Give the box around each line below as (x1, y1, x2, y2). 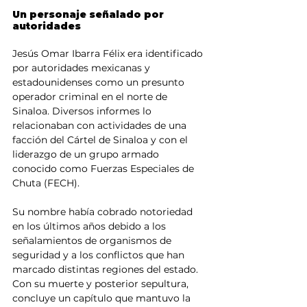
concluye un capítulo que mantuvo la (12, 292, 193, 305)
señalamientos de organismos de (12, 234, 174, 247)
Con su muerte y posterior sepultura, (12, 278, 191, 291)
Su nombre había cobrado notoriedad (12, 206, 195, 219)
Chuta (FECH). (12, 177, 79, 190)
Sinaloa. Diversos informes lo (12, 105, 154, 118)
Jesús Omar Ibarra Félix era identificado (12, 47, 206, 60)
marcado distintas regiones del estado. (12, 263, 201, 276)
